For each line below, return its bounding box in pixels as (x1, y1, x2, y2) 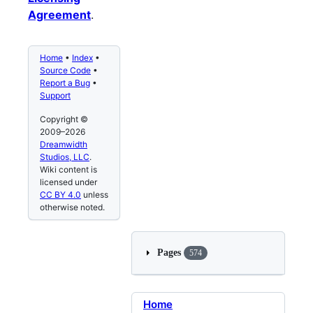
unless (81, 189, 108, 201)
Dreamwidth (40, 139, 87, 150)
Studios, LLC (40, 152, 89, 163)
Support (40, 90, 71, 101)
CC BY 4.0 (40, 189, 81, 201)
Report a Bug (40, 78, 90, 89)
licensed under (40, 177, 97, 188)
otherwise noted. (40, 202, 105, 213)
